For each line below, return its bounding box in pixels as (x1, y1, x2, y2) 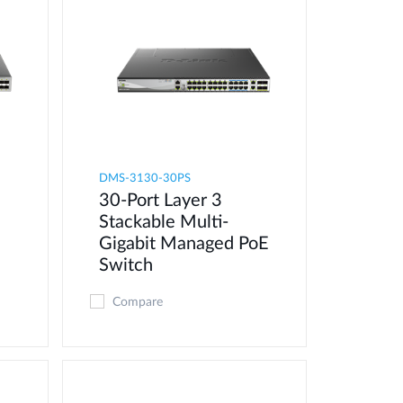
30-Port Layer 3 (99, 191, 223, 210)
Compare (112, 295, 164, 309)
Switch (99, 255, 154, 274)
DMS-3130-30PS (99, 172, 192, 184)
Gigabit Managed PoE (99, 234, 270, 253)
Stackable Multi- (99, 212, 229, 231)
